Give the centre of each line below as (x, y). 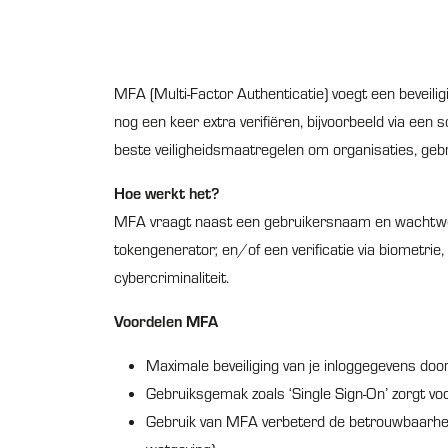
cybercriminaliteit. (171, 277)
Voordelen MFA (166, 320)
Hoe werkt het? (166, 192)
